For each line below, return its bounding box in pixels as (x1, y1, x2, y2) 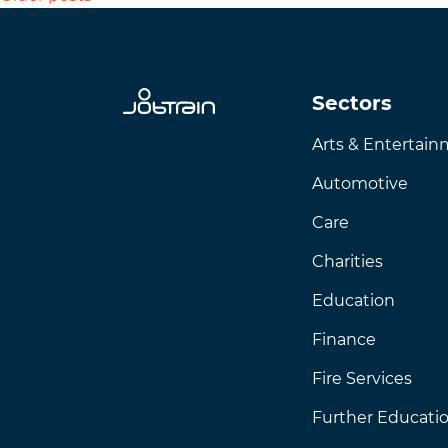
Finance (312, 330, 376, 349)
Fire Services (312, 369, 412, 388)
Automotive (312, 174, 408, 193)
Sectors (312, 91, 392, 115)
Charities (312, 252, 383, 271)
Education (312, 291, 395, 310)
